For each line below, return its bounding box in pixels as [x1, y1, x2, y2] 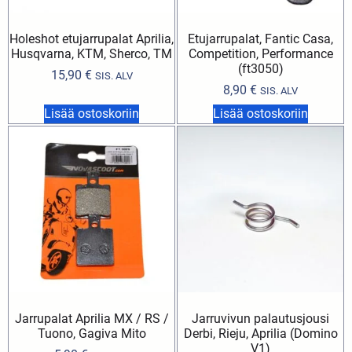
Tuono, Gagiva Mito [37, 326, 146, 342]
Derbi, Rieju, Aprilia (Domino [183, 326, 338, 342]
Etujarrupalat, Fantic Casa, [188, 31, 333, 47]
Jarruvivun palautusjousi [192, 311, 329, 327]
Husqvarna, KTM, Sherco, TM [11, 46, 172, 62]
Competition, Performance [188, 46, 333, 62]
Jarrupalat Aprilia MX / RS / [14, 311, 169, 327]
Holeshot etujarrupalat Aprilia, [9, 31, 174, 47]
